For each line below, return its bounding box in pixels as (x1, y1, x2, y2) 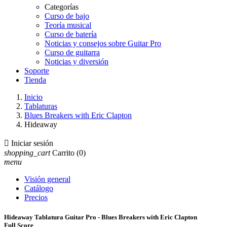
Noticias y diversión (45, 57, 108, 66)
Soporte (24, 66, 49, 75)
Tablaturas (24, 102, 57, 110)
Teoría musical (45, 21, 91, 29)
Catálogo (24, 184, 53, 193)
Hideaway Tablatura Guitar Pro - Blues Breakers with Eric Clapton (4, 213, 197, 221)
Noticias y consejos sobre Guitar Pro (45, 39, 161, 48)
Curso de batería (45, 30, 97, 39)
